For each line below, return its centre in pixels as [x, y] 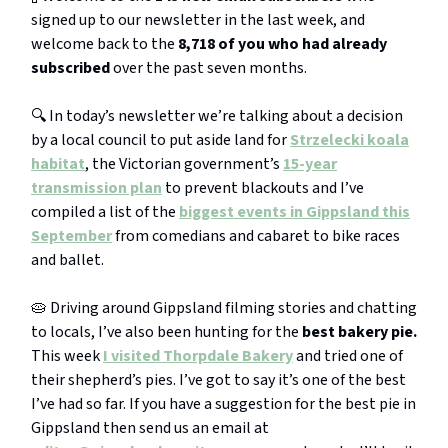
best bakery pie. [359, 332]
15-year [310, 164]
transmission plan [96, 188]
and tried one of [348, 356]
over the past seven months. [210, 68]
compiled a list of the [105, 212]
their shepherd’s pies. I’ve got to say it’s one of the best [218, 380]
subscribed [72, 68]
